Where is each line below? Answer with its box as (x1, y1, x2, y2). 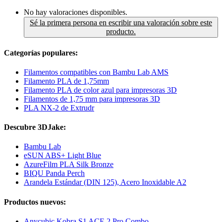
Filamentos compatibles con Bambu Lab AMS (24, 67, 168, 76)
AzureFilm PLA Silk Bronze (24, 160, 113, 169)
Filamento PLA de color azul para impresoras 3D (24, 85, 177, 94)
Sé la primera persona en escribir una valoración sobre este (30, 18, 212, 27)
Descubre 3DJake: (4, 123, 66, 132)
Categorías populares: (4, 48, 78, 57)
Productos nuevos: (4, 197, 66, 206)
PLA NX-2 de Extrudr (24, 103, 94, 112)
